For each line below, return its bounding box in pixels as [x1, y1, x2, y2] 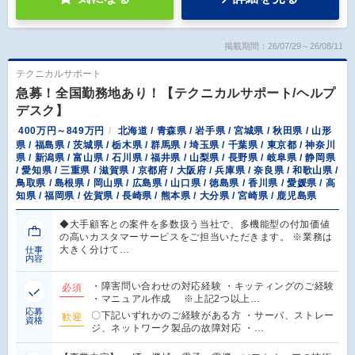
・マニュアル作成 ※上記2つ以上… [91, 293, 261, 305]
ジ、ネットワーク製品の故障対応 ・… [91, 323, 265, 334]
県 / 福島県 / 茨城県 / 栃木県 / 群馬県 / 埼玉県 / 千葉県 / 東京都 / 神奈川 [16, 139, 336, 151]
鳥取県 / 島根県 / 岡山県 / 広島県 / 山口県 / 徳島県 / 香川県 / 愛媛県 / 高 [16, 177, 336, 189]
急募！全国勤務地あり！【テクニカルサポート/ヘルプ [16, 86, 336, 101]
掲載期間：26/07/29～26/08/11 [224, 41, 343, 52]
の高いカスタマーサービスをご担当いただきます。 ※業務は [59, 231, 333, 243]
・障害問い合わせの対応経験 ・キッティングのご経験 [91, 281, 334, 292]
